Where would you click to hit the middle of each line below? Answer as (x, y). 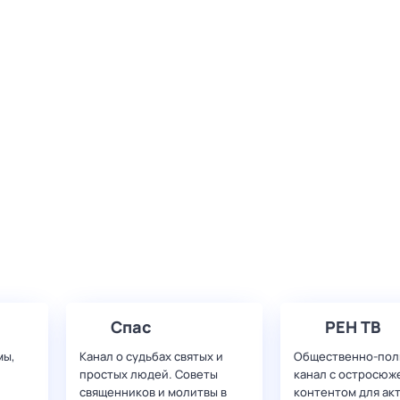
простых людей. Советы (149, 374)
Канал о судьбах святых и (151, 356)
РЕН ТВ (353, 327)
